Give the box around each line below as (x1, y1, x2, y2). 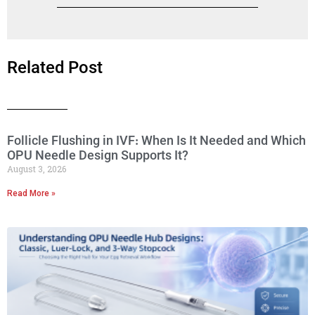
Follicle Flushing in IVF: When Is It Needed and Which (7, 133, 306, 150)
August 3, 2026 (7, 162, 66, 174)
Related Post (7, 57, 103, 80)
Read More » (7, 188, 56, 198)
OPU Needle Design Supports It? (7, 148, 188, 165)
